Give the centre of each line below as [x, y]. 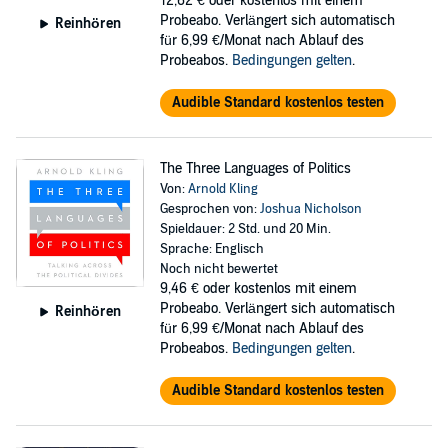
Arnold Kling [222, 189]
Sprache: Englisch [211, 249]
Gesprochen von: [209, 209]
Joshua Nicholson [310, 209]
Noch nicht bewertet [218, 269]
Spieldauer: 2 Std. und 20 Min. [245, 229]
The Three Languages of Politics [255, 168]
